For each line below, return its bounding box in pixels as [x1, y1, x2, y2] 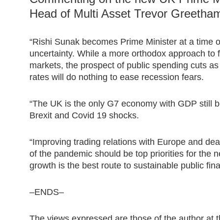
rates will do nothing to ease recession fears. [29, 72, 204, 82]
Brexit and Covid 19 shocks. [29, 110, 139, 120]
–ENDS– [29, 187, 64, 197]
